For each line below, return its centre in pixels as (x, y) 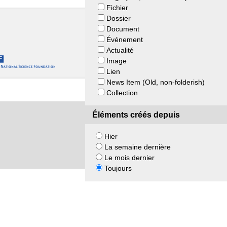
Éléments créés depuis (136, 115)
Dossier (118, 18)
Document (123, 29)
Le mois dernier (130, 158)
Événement (124, 39)
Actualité (120, 50)
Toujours (118, 168)
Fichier (117, 7)
